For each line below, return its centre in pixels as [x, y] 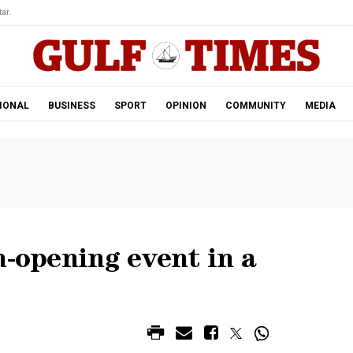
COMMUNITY [255, 106]
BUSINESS [71, 106]
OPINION [186, 106]
